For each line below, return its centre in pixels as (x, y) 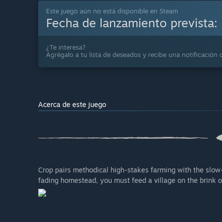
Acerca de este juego (72, 105)
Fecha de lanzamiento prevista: (134, 23)
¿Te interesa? (66, 47)
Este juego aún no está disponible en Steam (112, 11)
